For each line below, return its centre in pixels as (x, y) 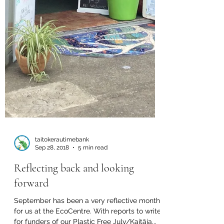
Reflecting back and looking (74, 200)
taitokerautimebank (62, 171)
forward (31, 215)
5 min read (93, 180)
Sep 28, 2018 (52, 180)
